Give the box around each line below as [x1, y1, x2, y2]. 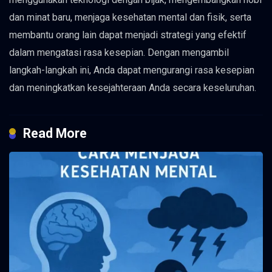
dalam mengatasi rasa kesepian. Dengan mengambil [9, 47, 229, 59]
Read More [23, 126, 87, 141]
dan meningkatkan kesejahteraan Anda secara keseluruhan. [9, 82, 256, 94]
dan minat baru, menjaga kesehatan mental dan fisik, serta [9, 12, 251, 24]
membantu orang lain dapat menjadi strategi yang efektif [9, 29, 246, 41]
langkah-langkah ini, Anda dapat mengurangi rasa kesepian [9, 64, 254, 76]
